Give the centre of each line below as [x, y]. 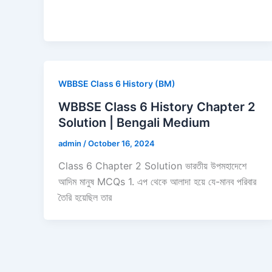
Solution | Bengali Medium [134, 122]
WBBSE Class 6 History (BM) [117, 83]
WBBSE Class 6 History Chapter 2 [157, 107]
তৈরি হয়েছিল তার [85, 198]
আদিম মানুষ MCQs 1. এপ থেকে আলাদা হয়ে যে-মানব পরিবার [157, 182]
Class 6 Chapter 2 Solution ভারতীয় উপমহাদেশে [152, 166]
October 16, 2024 [121, 143]
